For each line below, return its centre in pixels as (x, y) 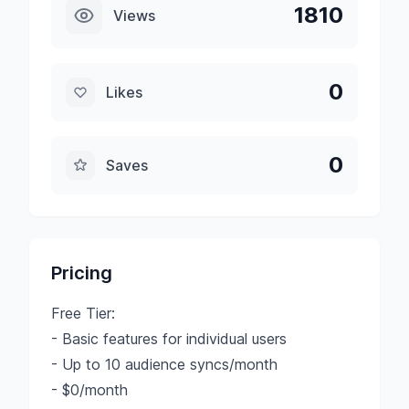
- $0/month (89, 390)
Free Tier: (83, 313)
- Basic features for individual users (169, 339)
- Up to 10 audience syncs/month (164, 364)
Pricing (82, 273)
